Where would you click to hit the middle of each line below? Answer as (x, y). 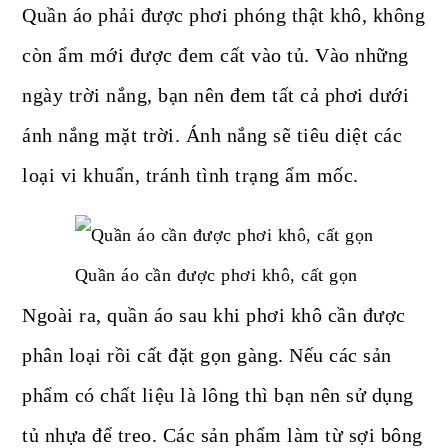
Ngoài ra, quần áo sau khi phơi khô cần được (214, 315)
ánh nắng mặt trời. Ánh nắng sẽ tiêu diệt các (212, 135)
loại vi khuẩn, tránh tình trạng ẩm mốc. (190, 175)
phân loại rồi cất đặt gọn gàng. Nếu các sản (207, 355)
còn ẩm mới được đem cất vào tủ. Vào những (215, 55)
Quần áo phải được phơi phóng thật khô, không (224, 15)
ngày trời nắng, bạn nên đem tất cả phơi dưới (216, 95)
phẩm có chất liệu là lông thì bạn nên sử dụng (218, 395)
